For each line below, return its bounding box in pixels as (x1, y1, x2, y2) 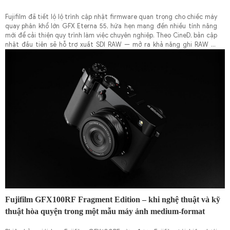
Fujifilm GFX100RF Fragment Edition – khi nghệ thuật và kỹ (5, 195, 220, 204)
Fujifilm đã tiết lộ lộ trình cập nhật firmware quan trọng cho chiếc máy (5, 13, 217, 22)
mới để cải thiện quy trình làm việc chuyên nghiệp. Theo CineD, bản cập (5, 31, 217, 40)
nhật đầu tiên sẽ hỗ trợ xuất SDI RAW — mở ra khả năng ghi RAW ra (5, 41, 217, 49)
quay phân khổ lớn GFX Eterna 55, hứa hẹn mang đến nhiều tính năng (5, 22, 217, 31)
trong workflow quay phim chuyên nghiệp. (5, 59, 128, 68)
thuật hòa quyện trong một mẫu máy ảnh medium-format (5, 207, 205, 216)
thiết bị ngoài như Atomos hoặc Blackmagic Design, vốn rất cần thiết (5, 50, 217, 59)
